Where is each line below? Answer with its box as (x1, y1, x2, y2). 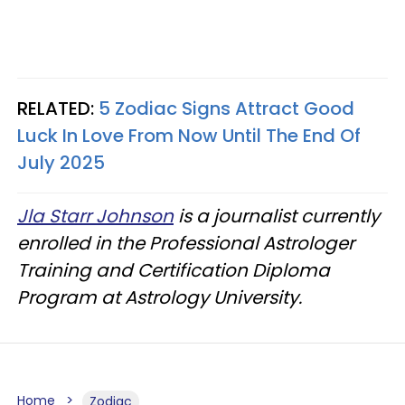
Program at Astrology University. (17, 285, 302, 311)
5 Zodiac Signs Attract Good (99, 96, 354, 122)
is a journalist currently (174, 203, 380, 230)
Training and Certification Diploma (17, 258, 330, 284)
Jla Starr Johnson (17, 203, 174, 230)
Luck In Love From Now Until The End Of (17, 123, 361, 149)
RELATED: (17, 96, 99, 122)
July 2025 (17, 150, 105, 176)
